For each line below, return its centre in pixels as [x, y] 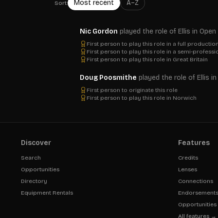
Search [31, 158]
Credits [188, 158]
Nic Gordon [99, 31]
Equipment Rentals [47, 193]
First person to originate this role [132, 90]
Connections [195, 181]
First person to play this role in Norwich [142, 98]
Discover [36, 143]
